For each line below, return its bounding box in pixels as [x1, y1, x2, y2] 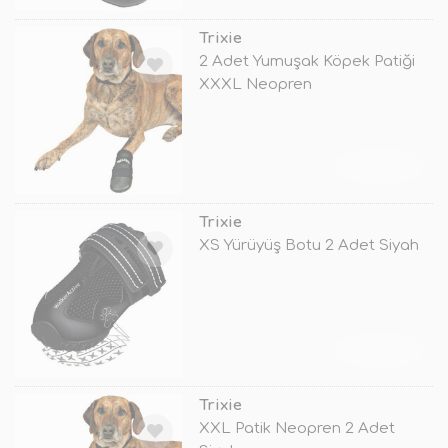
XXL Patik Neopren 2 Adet [198, 419, 395, 437]
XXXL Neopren [198, 76, 312, 94]
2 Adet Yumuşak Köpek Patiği [198, 53, 415, 71]
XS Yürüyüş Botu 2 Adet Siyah [198, 236, 419, 254]
